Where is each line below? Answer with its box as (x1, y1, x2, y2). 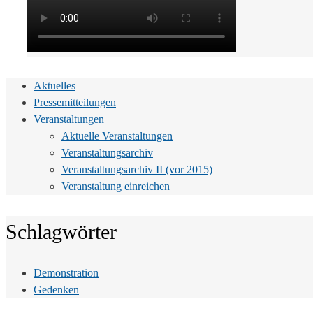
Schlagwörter (6, 220, 117, 244)
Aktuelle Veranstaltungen (61, 130, 173, 143)
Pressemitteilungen (34, 96, 116, 109)
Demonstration (34, 267, 99, 279)
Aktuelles (34, 80, 75, 92)
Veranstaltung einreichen (61, 180, 170, 193)
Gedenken (34, 284, 79, 296)
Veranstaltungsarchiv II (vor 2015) (61, 163, 212, 176)
